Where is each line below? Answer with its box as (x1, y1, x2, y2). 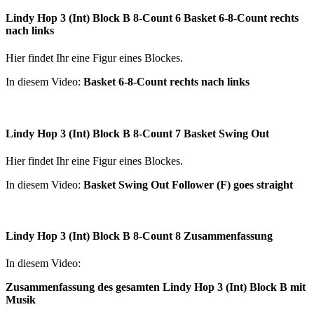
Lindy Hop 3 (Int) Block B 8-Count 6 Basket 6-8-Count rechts (6, 12, 299, 25)
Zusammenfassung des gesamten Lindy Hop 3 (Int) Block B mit (6, 281, 306, 294)
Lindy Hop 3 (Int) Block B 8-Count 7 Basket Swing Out (6, 127, 269, 139)
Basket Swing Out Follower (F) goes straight (83, 178, 293, 191)
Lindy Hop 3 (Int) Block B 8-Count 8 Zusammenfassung (6, 230, 273, 243)
